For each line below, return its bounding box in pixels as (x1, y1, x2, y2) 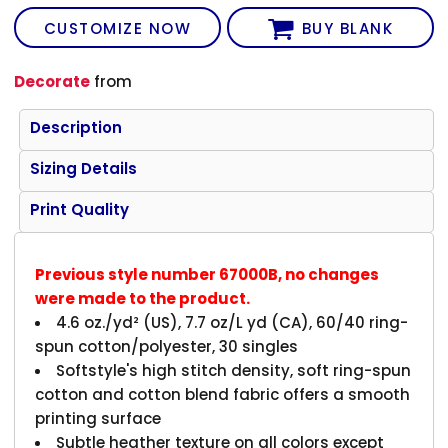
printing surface (35, 407, 162, 429)
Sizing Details (30, 157, 138, 179)
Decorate (14, 70, 91, 92)
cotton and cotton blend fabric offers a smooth (35, 383, 411, 405)
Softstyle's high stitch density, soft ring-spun (56, 359, 412, 381)
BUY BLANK (301, 18, 394, 40)
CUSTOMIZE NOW (43, 18, 192, 40)
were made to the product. (35, 287, 254, 309)
